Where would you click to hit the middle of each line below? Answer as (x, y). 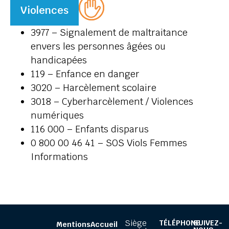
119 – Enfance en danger (85, 74)
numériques (57, 116)
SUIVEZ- (208, 223)
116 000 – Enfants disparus (90, 129)
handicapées (59, 60)
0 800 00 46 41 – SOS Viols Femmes (109, 143)
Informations (59, 157)
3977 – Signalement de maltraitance (109, 33)
